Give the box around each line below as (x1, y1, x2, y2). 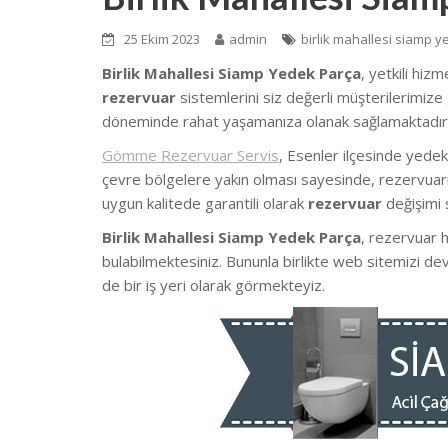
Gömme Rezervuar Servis (102, 144, 279, 165)
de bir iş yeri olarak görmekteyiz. (102, 274, 325, 295)
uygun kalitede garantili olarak (102, 192, 308, 213)
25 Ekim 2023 (124, 29, 200, 48)
